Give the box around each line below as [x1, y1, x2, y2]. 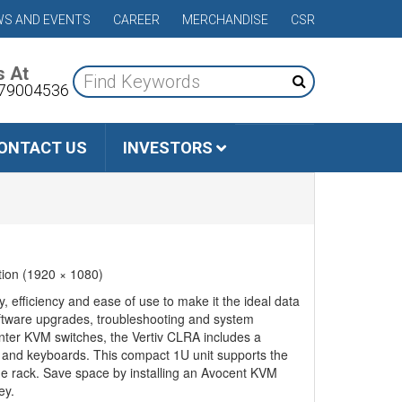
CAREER [113, 13, 160, 27]
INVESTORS [123, 138, 213, 157]
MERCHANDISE [182, 13, 268, 27]
